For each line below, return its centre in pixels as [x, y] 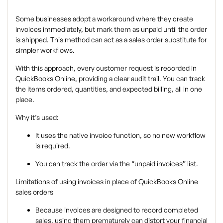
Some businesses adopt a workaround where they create [104, 19]
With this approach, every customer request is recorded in [106, 68]
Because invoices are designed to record [100, 210]
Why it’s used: [37, 117]
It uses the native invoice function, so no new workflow [120, 135]
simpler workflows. [45, 50]
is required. [53, 146]
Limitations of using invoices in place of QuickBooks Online [107, 182]
